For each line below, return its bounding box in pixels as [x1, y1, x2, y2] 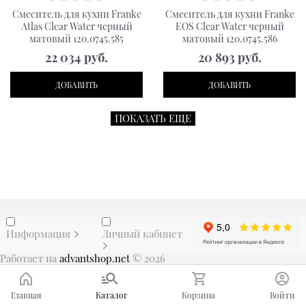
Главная [11, 290, 41, 301]
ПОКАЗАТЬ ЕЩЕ [115, 111, 191, 126]
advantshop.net [59, 251, 130, 265]
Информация [6, 227, 74, 240]
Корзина [182, 290, 216, 301]
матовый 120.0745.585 [29, 32, 124, 46]
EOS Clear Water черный [175, 20, 284, 33]
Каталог [95, 290, 128, 301]
